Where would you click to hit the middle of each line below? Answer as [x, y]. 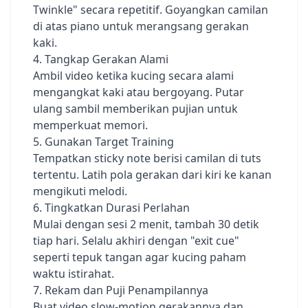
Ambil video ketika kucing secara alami [133, 76]
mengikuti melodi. [80, 191]
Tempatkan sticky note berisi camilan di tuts [147, 158]
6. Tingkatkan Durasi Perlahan [111, 208]
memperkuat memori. [90, 125]
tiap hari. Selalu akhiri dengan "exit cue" [136, 241]
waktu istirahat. [74, 274]
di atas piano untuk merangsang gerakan [141, 26]
